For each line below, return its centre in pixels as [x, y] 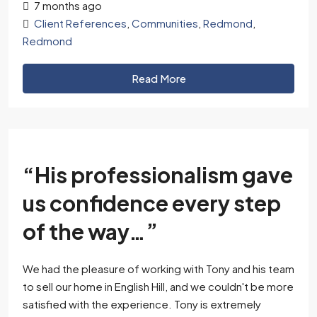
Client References [80, 23]
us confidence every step [152, 203]
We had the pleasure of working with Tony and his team [158, 269]
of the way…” [90, 231]
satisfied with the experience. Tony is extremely [142, 304]
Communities [165, 23]
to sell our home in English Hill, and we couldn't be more [158, 286]
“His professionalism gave [158, 175]
